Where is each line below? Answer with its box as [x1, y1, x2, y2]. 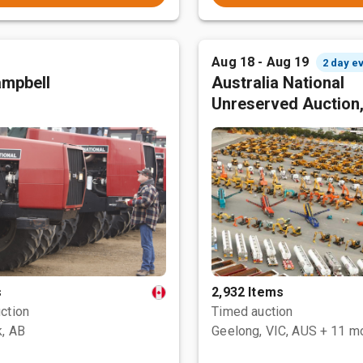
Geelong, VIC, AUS [211, 323, 317, 339]
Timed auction [211, 304, 293, 319]
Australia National [211, 73, 345, 92]
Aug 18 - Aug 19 [211, 54, 310, 70]
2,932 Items [211, 284, 284, 300]
